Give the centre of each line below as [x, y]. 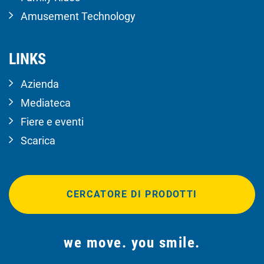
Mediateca [46, 103]
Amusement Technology [78, 16]
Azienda [40, 84]
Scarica [38, 141]
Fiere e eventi [52, 122]
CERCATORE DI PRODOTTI [132, 194]
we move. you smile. [132, 243]
